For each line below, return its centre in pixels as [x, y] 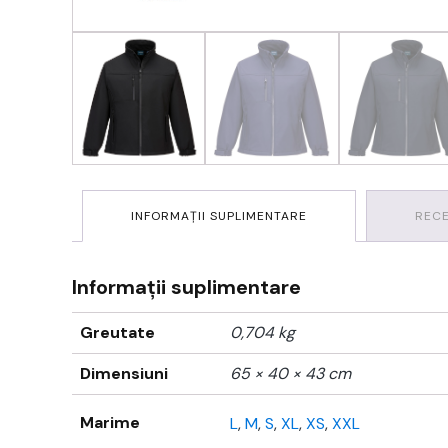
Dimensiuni [124, 374]
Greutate [117, 333]
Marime [110, 423]
